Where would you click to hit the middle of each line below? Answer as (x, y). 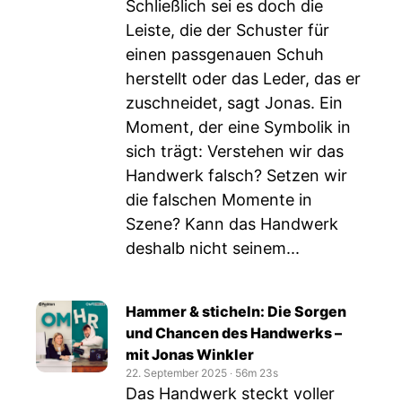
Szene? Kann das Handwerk (232, 224)
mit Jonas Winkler (190, 354)
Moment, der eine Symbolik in (238, 127)
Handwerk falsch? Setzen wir (236, 175)
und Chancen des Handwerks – (234, 333)
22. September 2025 (176, 373)
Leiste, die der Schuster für (227, 30)
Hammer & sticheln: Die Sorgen (236, 311)
